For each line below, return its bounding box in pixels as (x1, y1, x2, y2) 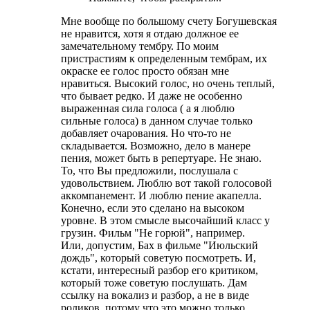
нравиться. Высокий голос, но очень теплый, (61, 77, 275, 89)
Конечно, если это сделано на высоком (61, 201, 244, 214)
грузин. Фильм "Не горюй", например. (61, 226, 245, 239)
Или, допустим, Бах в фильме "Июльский (61, 239, 258, 251)
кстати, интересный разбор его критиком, (61, 264, 258, 276)
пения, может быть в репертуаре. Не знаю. (61, 152, 262, 164)
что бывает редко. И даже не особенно (61, 89, 242, 102)
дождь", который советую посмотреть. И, (61, 251, 256, 264)
